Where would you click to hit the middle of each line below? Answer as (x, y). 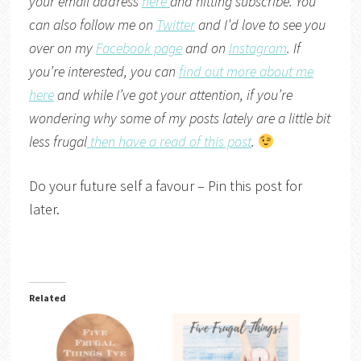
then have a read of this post (169, 142)
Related (47, 298)
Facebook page (139, 48)
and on (205, 48)
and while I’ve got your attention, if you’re (173, 95)
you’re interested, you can (104, 72)
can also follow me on (92, 25)
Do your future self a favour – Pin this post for (165, 186)
